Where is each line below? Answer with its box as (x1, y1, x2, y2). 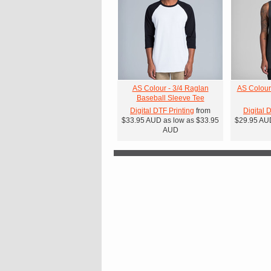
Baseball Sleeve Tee (136, 94, 204, 102)
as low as (162, 116, 196, 125)
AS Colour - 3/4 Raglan (132, 84, 209, 93)
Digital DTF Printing (130, 106, 194, 115)
